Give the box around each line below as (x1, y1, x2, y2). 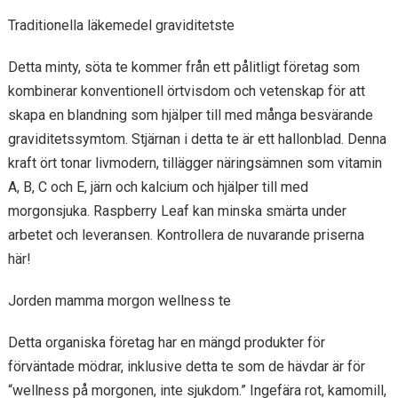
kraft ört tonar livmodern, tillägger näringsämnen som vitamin (7, 155, 382, 171)
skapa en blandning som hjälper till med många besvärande (7, 107, 373, 123)
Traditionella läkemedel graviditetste (7, 17, 235, 34)
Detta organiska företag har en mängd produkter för (7, 334, 325, 351)
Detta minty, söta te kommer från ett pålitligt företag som (7, 59, 360, 76)
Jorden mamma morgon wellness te (7, 292, 231, 309)
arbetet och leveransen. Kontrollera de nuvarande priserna (7, 227, 364, 243)
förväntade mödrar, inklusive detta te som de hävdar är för (7, 358, 365, 375)
